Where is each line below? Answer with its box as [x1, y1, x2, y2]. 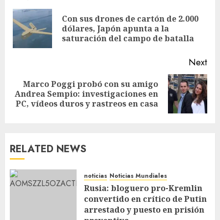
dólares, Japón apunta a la [62, 23, 169, 34]
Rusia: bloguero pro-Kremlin [84, 182, 202, 193]
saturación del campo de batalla [62, 32, 194, 44]
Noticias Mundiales [110, 171, 167, 180]
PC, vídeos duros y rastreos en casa [16, 98, 158, 109]
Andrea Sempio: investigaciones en [15, 88, 158, 99]
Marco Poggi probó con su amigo [23, 78, 158, 89]
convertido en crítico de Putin [84, 193, 207, 204]
